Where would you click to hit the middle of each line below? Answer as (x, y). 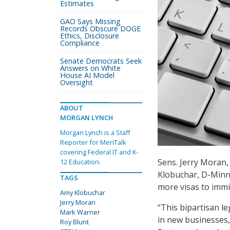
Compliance (80, 43)
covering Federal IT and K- (99, 152)
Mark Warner (80, 212)
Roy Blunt (74, 222)
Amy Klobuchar (83, 193)
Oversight (76, 82)
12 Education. (80, 162)
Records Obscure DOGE (100, 28)
